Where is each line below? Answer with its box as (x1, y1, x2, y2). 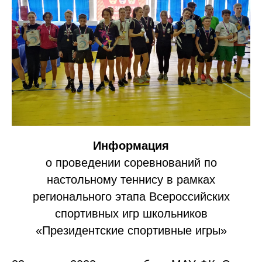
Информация (93, 139, 169, 152)
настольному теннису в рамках (47, 173, 215, 186)
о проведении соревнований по (45, 156, 217, 169)
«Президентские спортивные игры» (35, 224, 227, 237)
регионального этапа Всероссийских (32, 190, 230, 203)
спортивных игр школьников (54, 207, 208, 220)
